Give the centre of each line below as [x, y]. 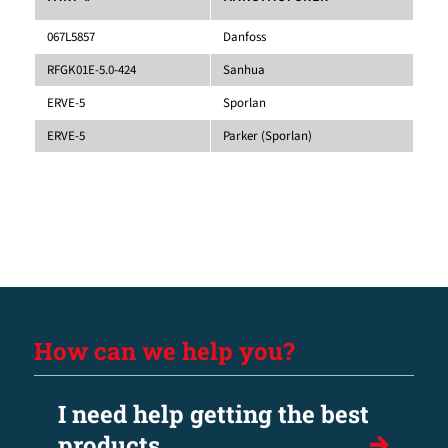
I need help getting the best [213, 413]
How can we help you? [164, 350]
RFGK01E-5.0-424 [91, 69]
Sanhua [243, 69]
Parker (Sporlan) [267, 135]
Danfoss [244, 36]
